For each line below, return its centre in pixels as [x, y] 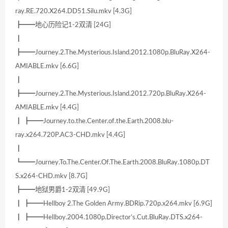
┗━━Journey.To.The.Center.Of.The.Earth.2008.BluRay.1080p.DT [112, 163]
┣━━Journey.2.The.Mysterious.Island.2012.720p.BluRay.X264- [111, 94]
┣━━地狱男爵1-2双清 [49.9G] [63, 190]
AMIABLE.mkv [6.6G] [47, 66]
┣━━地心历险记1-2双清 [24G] [63, 25]
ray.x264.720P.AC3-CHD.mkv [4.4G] [70, 135]
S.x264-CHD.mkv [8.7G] [51, 176]
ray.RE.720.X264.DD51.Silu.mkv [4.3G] [74, 11]
